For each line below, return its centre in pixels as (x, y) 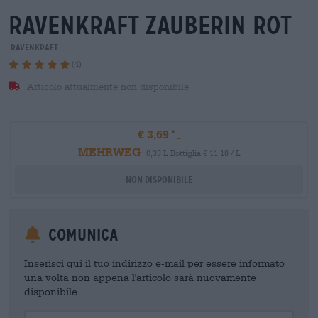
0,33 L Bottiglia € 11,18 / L (193, 153)
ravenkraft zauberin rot (150, 25)
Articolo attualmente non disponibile (106, 87)
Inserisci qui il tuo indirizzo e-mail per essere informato (154, 263)
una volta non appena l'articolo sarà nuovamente (140, 277)
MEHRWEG (109, 151)
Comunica (81, 235)
